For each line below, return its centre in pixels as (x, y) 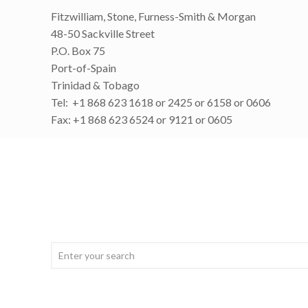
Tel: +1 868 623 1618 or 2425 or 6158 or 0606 (161, 102)
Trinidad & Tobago (96, 85)
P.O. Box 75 (78, 51)
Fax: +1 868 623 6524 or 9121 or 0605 (142, 119)
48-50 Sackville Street (103, 33)
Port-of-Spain (84, 68)
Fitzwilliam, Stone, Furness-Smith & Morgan (154, 16)
